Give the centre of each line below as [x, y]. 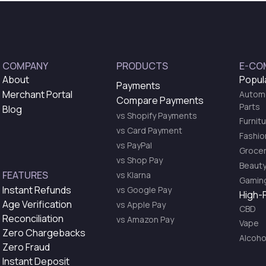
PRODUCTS [142, 66]
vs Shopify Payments [157, 115]
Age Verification [37, 204]
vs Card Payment [149, 130]
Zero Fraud [26, 247]
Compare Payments [160, 101]
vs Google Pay [144, 189]
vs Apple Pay [141, 204]
